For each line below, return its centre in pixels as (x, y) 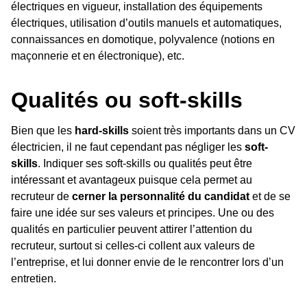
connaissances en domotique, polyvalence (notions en (143, 39)
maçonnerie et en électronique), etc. (98, 56)
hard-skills (102, 130)
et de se (270, 196)
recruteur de (41, 196)
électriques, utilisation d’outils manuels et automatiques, (146, 23)
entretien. (34, 278)
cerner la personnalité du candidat (161, 196)
